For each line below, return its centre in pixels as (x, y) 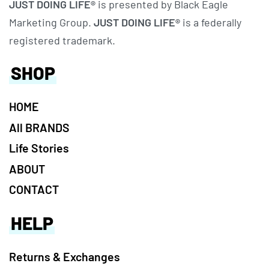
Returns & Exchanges (65, 257)
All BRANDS (39, 127)
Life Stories (39, 148)
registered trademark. (62, 41)
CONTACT (34, 189)
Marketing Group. (51, 23)
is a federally (212, 23)
